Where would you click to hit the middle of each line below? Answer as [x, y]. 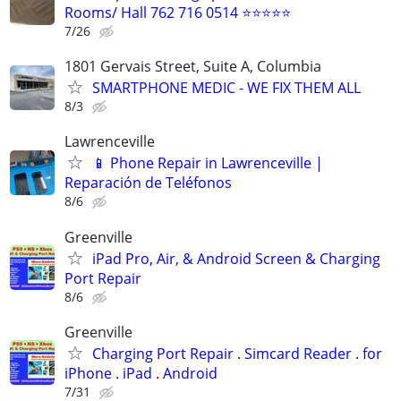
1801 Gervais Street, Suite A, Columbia [193, 67]
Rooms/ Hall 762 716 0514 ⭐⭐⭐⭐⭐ [178, 13]
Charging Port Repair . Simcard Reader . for [237, 353]
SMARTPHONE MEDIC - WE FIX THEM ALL [226, 88]
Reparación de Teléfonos [148, 183]
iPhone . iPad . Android [141, 373]
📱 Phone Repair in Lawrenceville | [208, 163]
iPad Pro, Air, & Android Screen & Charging [236, 258]
